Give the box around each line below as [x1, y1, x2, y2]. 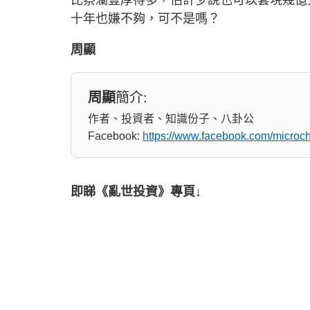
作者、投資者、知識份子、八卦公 [88, 112, 254, 125]
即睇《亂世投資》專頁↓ [71, 184, 201, 199]
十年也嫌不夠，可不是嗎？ [71, 11, 220, 26]
